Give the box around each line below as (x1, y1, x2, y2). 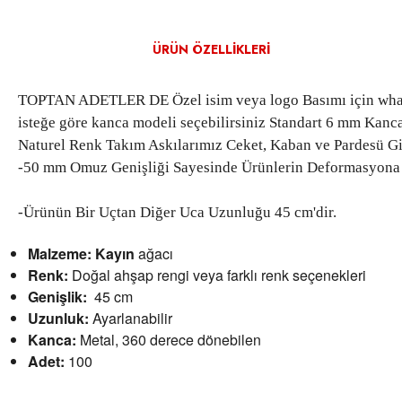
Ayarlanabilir (89, 308, 173, 328)
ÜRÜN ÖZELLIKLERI (152, 40, 270, 58)
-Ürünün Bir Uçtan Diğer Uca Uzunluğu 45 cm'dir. (18, 204, 336, 221)
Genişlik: (28, 286, 88, 307)
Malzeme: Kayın (28, 243, 139, 264)
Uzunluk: (28, 308, 90, 328)
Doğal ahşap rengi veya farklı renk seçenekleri (68, 265, 367, 285)
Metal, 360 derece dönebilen (76, 329, 262, 350)
